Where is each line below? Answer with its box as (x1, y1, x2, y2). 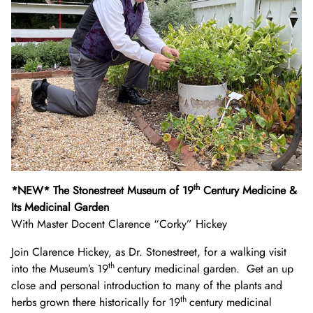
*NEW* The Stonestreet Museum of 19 (11, 182, 194, 199)
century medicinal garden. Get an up (117, 261, 293, 277)
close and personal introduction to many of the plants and (11, 277, 282, 294)
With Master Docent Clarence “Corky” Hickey (11, 216, 227, 233)
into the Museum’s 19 (11, 261, 108, 277)
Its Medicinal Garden (11, 199, 109, 216)
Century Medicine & (200, 182, 297, 199)
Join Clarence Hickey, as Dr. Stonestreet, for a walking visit (11, 244, 286, 261)
